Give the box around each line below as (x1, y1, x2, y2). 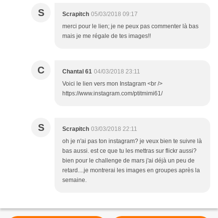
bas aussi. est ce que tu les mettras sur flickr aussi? (62, 147, 197, 155)
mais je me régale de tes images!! (62, 33, 151, 40)
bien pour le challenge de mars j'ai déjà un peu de (62, 157, 195, 164)
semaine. (62, 177, 87, 184)
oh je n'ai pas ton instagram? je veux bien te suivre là (62, 138, 202, 145)
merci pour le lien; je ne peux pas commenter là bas (62, 23, 199, 30)
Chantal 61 (62, 68, 92, 75)
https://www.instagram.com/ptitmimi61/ (62, 90, 163, 97)
